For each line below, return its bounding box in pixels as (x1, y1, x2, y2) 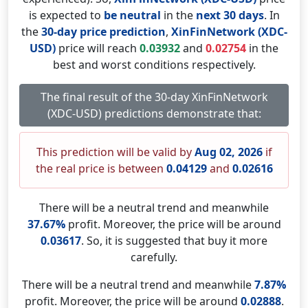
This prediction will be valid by (36, 144, 195, 159)
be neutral (103, 8, 161, 23)
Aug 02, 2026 (194, 144, 263, 159)
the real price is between (35, 161, 166, 176)
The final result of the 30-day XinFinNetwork (40, 89, 268, 104)
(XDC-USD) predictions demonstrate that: (47, 106, 261, 121)
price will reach (56, 41, 140, 56)
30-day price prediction (41, 24, 166, 39)
